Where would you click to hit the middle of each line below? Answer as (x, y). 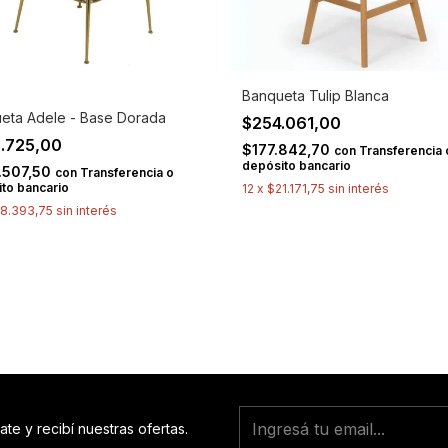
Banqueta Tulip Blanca (315, 95)
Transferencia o (127, 172)
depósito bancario (296, 165)
